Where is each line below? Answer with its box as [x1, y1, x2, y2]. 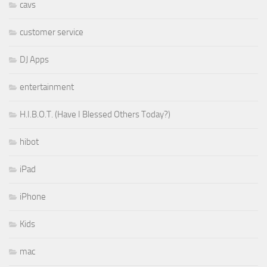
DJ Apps [20, 54, 49, 66]
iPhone [20, 191, 46, 203]
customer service [20, 27, 83, 38]
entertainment [20, 82, 74, 93]
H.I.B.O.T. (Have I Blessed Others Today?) [20, 109, 170, 120]
